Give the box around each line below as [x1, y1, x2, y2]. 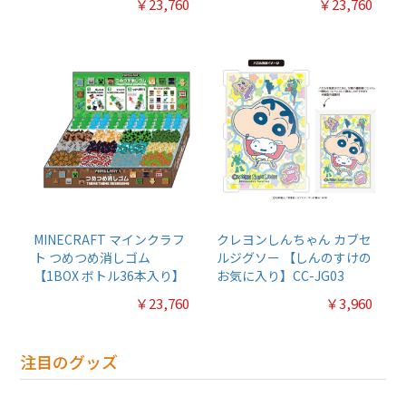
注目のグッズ [20, 350, 119, 374]
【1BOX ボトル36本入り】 [34, 266, 186, 285]
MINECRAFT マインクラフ [34, 230, 186, 249]
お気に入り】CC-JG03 [217, 266, 344, 285]
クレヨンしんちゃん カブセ [217, 230, 372, 249]
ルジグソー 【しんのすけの [217, 248, 372, 267]
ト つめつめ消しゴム [34, 248, 151, 267]
